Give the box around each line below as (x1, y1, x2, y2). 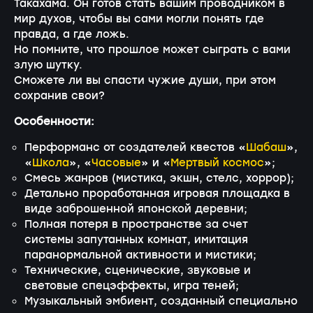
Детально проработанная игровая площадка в (24, 185, 290, 203)
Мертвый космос (170, 154, 264, 172)
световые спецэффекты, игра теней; (24, 277, 239, 295)
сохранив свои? (14, 88, 105, 105)
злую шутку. (14, 57, 86, 75)
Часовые (92, 154, 141, 172)
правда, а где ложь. (14, 27, 133, 44)
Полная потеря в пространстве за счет (24, 216, 248, 233)
